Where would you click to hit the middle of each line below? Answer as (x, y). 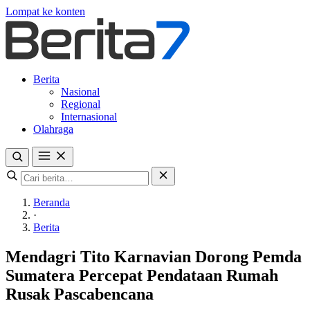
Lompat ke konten (45, 11)
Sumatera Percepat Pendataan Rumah (142, 275)
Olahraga (53, 129)
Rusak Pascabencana (80, 294)
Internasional (89, 117)
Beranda (52, 202)
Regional (81, 104)
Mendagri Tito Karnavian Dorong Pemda (154, 256)
